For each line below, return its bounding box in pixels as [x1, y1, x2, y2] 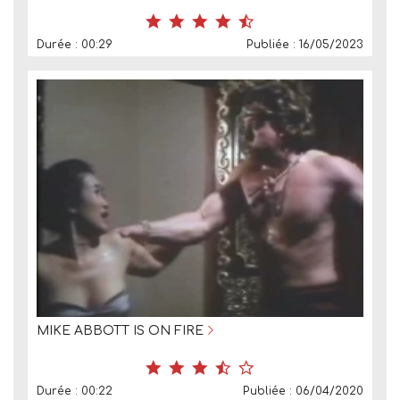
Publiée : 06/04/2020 [243, 385, 363, 398]
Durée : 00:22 [37, 385, 112, 398]
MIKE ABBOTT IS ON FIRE [37, 324, 204, 338]
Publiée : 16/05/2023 [246, 37, 363, 51]
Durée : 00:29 [37, 37, 112, 51]
